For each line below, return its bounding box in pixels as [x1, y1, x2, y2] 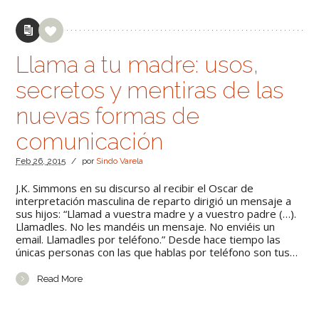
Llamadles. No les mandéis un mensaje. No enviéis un [16, 219, 276, 234]
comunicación [16, 128, 164, 155]
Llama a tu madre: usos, [16, 51, 259, 78]
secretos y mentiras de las [16, 77, 284, 103]
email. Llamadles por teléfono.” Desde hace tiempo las [16, 232, 281, 246]
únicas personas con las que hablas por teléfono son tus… [16, 245, 298, 259]
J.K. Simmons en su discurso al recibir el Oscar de [16, 181, 254, 195]
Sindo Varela [96, 156, 144, 166]
